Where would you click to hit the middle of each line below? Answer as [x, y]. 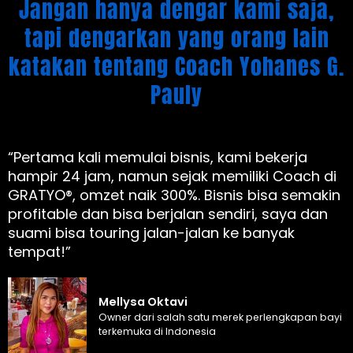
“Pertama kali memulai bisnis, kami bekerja [158, 158]
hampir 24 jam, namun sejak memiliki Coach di [172, 176]
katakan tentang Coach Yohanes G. [176, 67]
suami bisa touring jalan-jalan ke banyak [151, 233]
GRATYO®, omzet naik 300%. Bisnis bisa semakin [174, 195]
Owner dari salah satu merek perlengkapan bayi [220, 318]
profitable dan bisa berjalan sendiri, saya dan [168, 214]
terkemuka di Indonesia [157, 332]
